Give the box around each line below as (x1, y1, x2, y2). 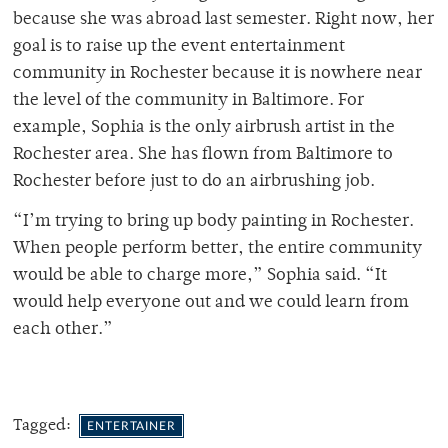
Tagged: (13, 417, 75, 434)
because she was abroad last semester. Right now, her (13, 10, 434, 29)
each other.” (13, 320, 113, 339)
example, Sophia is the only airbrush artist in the (13, 118, 395, 137)
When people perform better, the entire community (13, 239, 422, 258)
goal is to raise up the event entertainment (13, 37, 345, 56)
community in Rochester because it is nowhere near (13, 64, 422, 83)
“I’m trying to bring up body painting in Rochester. (13, 212, 414, 231)
